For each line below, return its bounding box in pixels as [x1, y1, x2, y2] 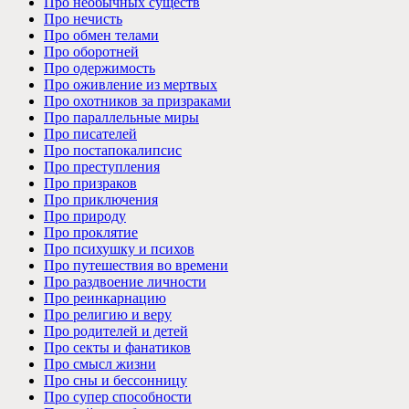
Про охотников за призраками [44, 92, 231, 109]
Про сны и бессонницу [44, 372, 187, 388]
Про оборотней [44, 43, 139, 59]
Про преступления [44, 158, 160, 174]
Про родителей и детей [44, 322, 188, 339]
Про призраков [44, 174, 137, 191]
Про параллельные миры [44, 109, 199, 125]
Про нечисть [44, 10, 122, 26]
